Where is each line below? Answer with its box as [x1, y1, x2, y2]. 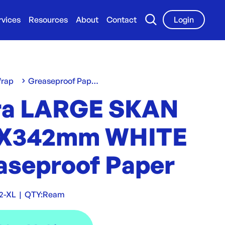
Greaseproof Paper [91, 76, 99, 86]
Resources [29, 15, 68, 25]
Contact [106, 15, 137, 25]
